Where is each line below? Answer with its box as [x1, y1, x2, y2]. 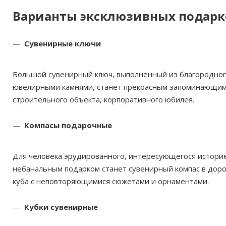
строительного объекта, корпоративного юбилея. [13, 94, 194, 104]
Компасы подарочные [24, 120, 112, 130]
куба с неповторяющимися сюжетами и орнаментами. [13, 176, 209, 186]
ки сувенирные [39, 202, 98, 212]
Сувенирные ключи [24, 38, 101, 48]
